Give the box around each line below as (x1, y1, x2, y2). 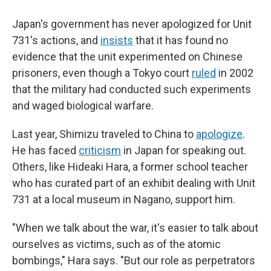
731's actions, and (12, 34, 100, 47)
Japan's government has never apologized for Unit (12, 18, 252, 30)
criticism (79, 144, 121, 157)
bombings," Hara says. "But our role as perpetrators (12, 254, 255, 267)
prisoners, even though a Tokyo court (12, 67, 192, 79)
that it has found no (133, 34, 228, 47)
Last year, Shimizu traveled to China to (12, 128, 196, 140)
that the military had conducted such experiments (12, 83, 251, 96)
